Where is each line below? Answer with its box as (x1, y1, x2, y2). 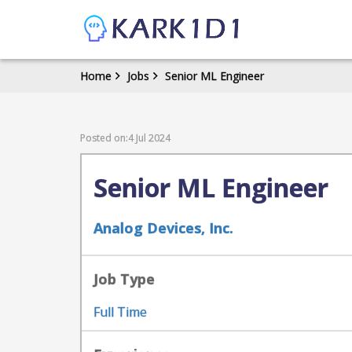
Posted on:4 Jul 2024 (80, 131, 170, 145)
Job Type (93, 269, 155, 288)
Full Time (93, 303, 147, 321)
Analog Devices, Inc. (93, 218, 233, 237)
